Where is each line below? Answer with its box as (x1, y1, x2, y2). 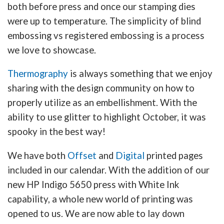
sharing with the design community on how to (7, 82, 194, 94)
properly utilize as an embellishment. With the (7, 97, 197, 108)
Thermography (7, 68, 68, 79)
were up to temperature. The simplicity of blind (7, 15, 201, 26)
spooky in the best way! (7, 126, 105, 137)
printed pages (144, 149, 203, 161)
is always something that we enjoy (68, 68, 212, 79)
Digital (115, 149, 144, 161)
